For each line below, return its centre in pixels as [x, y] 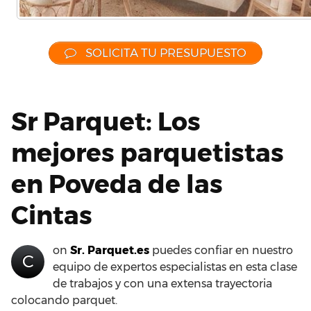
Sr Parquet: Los [106, 121]
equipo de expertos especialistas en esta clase [175, 267]
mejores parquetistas [148, 152]
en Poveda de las [117, 184]
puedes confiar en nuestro [221, 250]
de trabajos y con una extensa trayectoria [162, 283]
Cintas [52, 215]
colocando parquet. [64, 300]
